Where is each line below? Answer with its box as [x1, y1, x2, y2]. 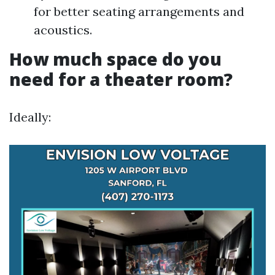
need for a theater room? [9, 68, 233, 91]
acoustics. [34, 22, 92, 37]
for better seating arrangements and [34, 4, 244, 19]
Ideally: [9, 109, 51, 125]
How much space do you [9, 47, 222, 71]
